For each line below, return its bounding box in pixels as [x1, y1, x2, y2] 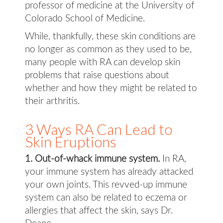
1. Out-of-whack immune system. [25, 154, 160, 164]
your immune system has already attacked [25, 167, 193, 177]
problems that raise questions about [25, 71, 169, 80]
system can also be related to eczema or [25, 193, 187, 203]
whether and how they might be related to [25, 84, 197, 93]
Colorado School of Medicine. [25, 14, 145, 23]
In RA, [160, 154, 186, 164]
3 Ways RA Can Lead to [25, 120, 172, 138]
